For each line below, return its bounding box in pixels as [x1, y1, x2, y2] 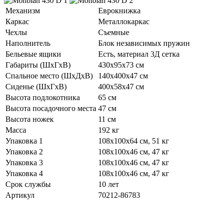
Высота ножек [5, 114, 54, 123]
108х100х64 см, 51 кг [98, 136, 169, 145]
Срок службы [5, 180, 51, 188]
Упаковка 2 [5, 147, 43, 156]
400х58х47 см [98, 82, 144, 91]
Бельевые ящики [5, 49, 61, 58]
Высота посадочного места [5, 104, 96, 112]
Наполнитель [5, 38, 50, 47]
